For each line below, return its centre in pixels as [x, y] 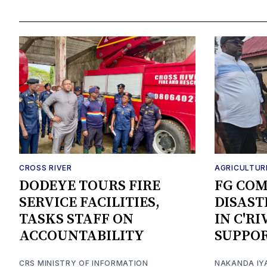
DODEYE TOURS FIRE [90, 186]
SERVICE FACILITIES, [89, 203]
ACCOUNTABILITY [82, 236]
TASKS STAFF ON [76, 220]
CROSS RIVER [46, 168]
